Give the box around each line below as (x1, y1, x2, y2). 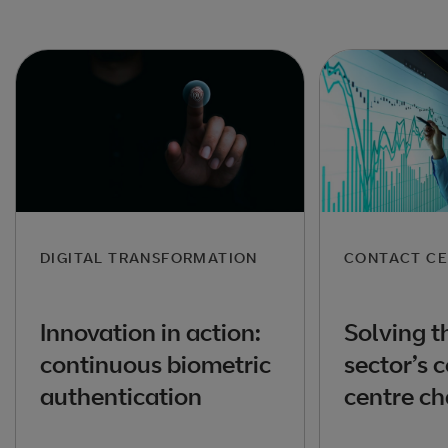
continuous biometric (40, 348, 271, 379)
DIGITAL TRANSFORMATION (40, 249, 258, 267)
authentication (40, 380, 202, 411)
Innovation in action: (40, 316, 261, 347)
